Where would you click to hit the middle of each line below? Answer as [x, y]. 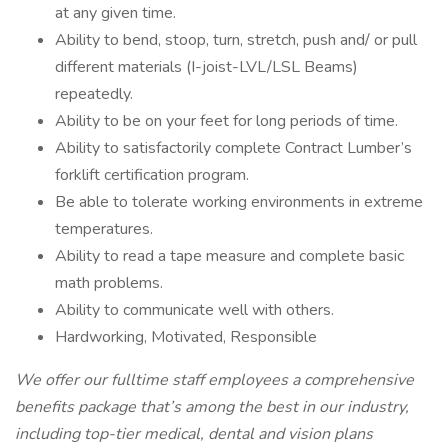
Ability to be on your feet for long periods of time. [226, 121]
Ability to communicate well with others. [194, 310]
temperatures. [104, 229]
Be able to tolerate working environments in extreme [239, 202]
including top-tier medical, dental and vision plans [194, 434]
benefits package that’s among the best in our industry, [212, 407]
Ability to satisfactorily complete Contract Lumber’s [233, 148]
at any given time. [115, 13]
